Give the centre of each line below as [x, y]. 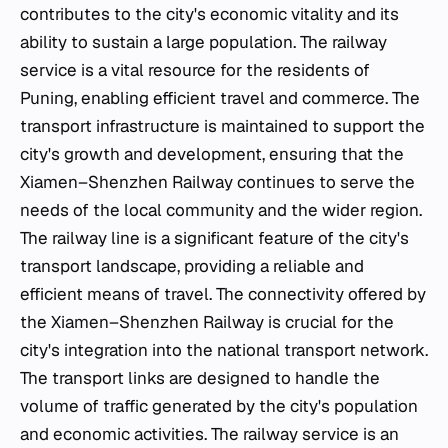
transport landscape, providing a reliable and [192, 265]
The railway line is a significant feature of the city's [214, 237]
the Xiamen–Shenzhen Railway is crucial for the [207, 321]
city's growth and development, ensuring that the [212, 153]
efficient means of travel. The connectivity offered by [223, 293]
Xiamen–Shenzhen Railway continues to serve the [217, 181]
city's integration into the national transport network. [224, 349]
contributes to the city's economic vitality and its [209, 13]
